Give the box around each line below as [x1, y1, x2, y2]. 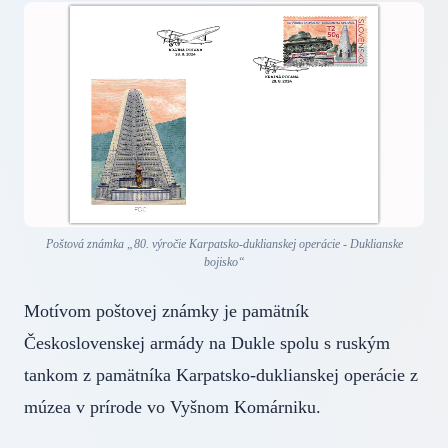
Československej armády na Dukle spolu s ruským [24, 333, 390, 354]
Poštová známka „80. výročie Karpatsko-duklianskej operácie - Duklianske [45, 237, 403, 252]
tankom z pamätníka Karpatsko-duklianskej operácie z [24, 365, 418, 386]
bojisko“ [203, 255, 245, 270]
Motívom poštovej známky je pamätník [24, 301, 309, 322]
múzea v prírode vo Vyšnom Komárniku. [24, 397, 321, 418]
